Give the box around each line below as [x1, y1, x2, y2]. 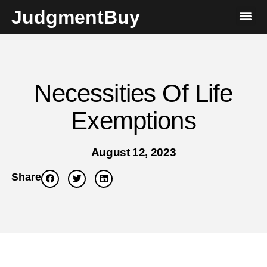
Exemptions [71, 106, 196, 135]
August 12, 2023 [91, 145, 176, 159]
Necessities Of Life [34, 79, 233, 107]
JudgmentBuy [11, 6, 141, 28]
